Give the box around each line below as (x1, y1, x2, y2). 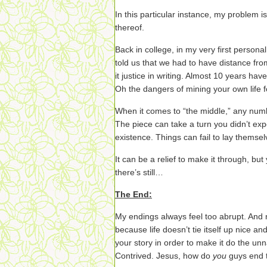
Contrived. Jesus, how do (115, 251, 213, 260)
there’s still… (115, 167, 163, 177)
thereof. (115, 23, 144, 32)
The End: (115, 190, 152, 199)
